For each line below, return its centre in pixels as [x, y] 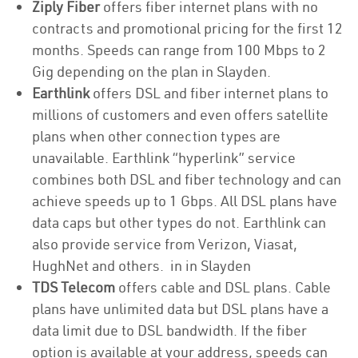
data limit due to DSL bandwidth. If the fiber [169, 330]
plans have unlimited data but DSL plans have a [180, 309]
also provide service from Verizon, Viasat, [165, 244]
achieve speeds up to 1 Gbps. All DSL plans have [185, 201]
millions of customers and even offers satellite [180, 115]
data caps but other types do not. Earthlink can [179, 223]
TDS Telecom [74, 287]
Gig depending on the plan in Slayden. [151, 72]
